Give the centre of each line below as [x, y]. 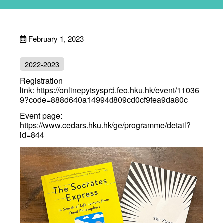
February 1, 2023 [56, 39]
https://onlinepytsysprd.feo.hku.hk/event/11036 [118, 90]
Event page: [41, 116]
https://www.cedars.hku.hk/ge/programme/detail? [105, 125]
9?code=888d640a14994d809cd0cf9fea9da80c [104, 100]
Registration [41, 81]
